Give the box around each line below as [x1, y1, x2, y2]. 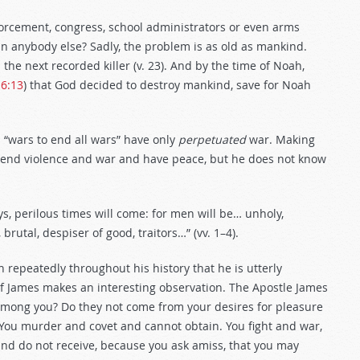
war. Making [246, 132, 315, 147]
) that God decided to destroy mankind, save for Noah [23, 77, 311, 92]
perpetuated [178, 132, 246, 147]
